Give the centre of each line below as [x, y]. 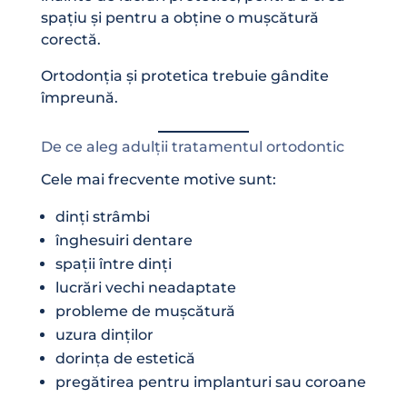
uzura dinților [104, 334]
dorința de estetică [125, 358]
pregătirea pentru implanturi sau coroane [210, 382]
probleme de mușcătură [145, 311]
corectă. [70, 39]
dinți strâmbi [102, 216]
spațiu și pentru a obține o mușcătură [179, 17]
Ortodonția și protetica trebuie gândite [184, 75]
